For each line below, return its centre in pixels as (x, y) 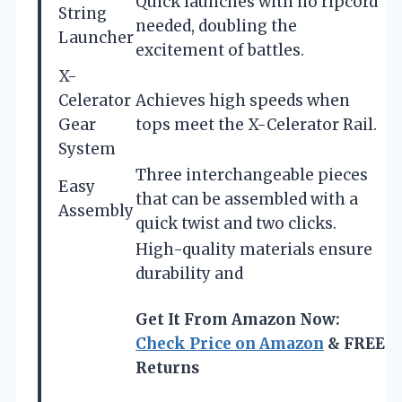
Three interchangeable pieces (252, 175)
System (87, 149)
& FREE (354, 343)
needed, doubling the (216, 26)
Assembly (96, 210)
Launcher (96, 37)
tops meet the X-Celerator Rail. (256, 124)
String (83, 13)
